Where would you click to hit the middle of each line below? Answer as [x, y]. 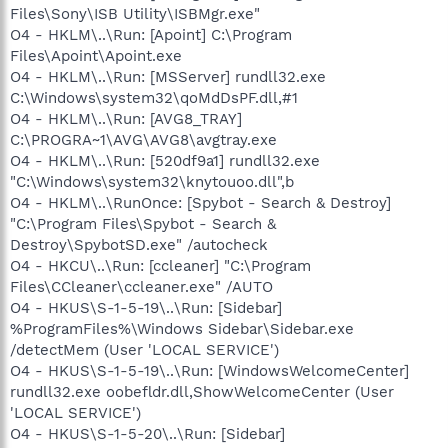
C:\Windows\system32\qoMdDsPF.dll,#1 [154, 97]
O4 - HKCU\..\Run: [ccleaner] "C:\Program [160, 265]
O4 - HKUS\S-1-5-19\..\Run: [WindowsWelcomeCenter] [209, 370]
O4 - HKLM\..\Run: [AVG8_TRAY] [126, 118]
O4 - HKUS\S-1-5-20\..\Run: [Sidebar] [147, 433]
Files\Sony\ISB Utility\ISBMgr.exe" [135, 13]
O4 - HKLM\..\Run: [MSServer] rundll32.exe [168, 76]
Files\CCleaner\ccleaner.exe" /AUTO [141, 286]
